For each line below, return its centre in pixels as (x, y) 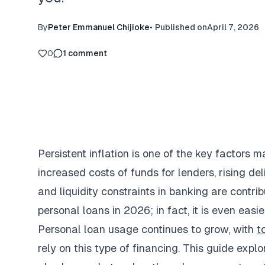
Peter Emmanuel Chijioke (99, 27)
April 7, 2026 (233, 27)
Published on (181, 27)
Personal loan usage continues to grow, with (147, 229)
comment (88, 53)
